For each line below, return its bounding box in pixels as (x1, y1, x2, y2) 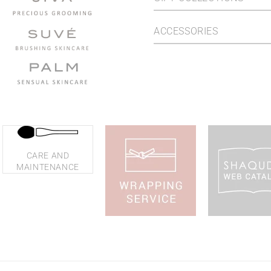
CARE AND (26, 151, 70, 160)
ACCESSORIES (153, 25, 218, 37)
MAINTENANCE (16, 162, 79, 172)
